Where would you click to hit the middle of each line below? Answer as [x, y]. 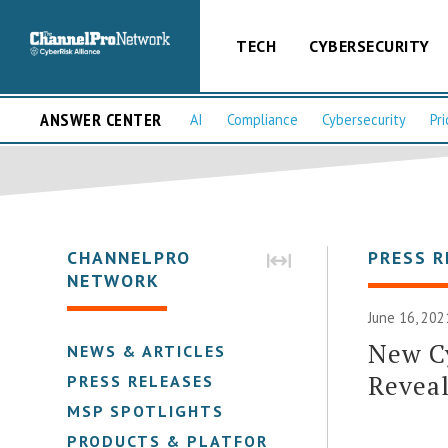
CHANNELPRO [129, 257]
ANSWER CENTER [101, 120]
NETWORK [114, 280]
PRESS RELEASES [141, 380]
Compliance [262, 120]
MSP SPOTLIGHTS [146, 410]
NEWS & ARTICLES [147, 350]
